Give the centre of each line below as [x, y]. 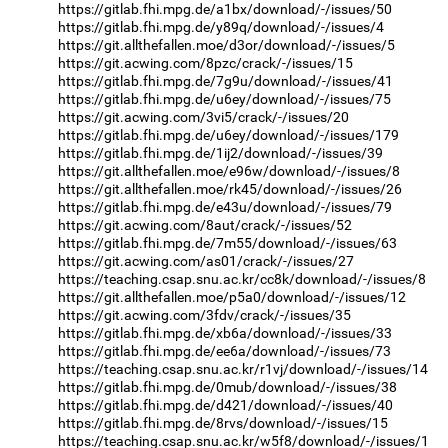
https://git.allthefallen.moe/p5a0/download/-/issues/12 [232, 296]
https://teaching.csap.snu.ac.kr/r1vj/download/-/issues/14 [243, 368]
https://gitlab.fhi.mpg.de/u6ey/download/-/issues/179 [228, 134]
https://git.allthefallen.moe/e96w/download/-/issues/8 [229, 170]
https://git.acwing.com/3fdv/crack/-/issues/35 [204, 314]
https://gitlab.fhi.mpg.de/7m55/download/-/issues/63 [227, 242]
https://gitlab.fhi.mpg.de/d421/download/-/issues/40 [225, 404]
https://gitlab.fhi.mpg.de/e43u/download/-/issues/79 [225, 206]
